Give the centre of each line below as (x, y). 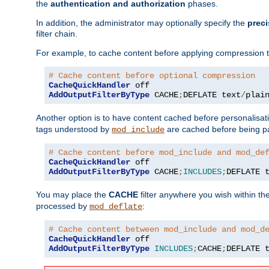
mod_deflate (116, 206)
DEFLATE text (212, 95)
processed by (63, 206)
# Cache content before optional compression (152, 75)
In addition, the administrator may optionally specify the (142, 23)
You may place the (72, 194)
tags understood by (74, 129)
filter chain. (57, 33)
